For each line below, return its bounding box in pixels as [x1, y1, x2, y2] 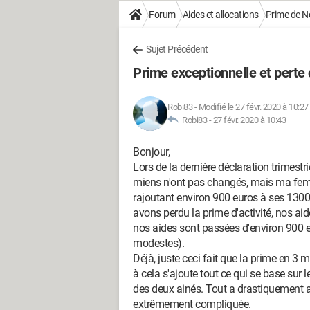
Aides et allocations [182, 9, 259, 20]
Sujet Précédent [146, 44, 208, 55]
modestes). [133, 237, 184, 250]
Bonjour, [133, 145, 170, 158]
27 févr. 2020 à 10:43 [212, 115, 286, 125]
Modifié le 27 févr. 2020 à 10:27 [198, 102, 309, 112]
